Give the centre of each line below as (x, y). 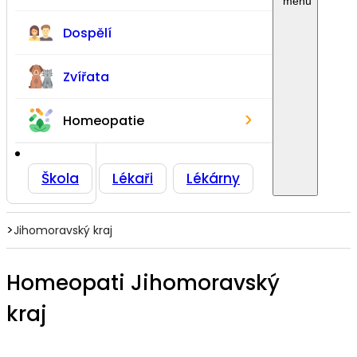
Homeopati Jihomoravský (143, 283)
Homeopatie (104, 120)
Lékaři (133, 178)
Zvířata (86, 76)
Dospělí (87, 33)
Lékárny (213, 178)
